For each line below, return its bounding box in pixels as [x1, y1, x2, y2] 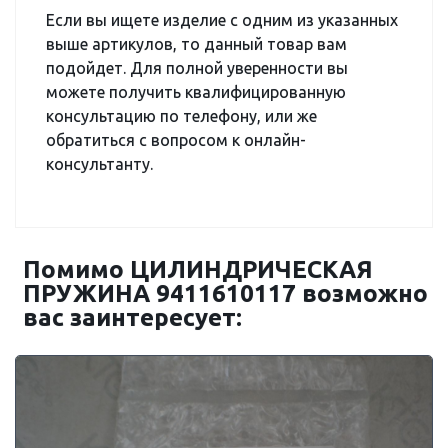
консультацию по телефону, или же [46, 107, 317, 125]
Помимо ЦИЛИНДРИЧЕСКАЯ [23, 256, 373, 283]
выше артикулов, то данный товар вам [46, 35, 347, 53]
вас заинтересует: [23, 304, 242, 331]
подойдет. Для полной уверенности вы [46, 59, 348, 77]
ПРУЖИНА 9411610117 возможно [23, 280, 428, 307]
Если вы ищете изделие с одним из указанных [46, 11, 398, 29]
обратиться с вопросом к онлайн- [46, 131, 306, 149]
